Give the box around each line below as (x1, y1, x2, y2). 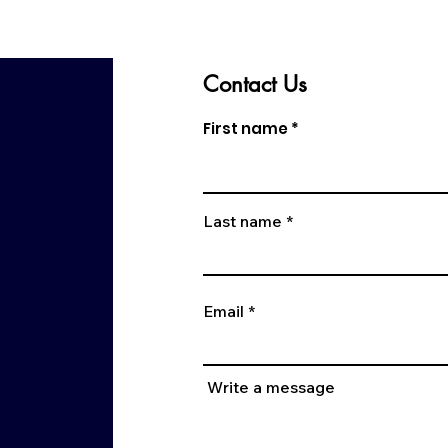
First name (202, 117, 288, 139)
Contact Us (202, 69, 307, 98)
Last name (202, 210, 282, 231)
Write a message (206, 376, 335, 397)
